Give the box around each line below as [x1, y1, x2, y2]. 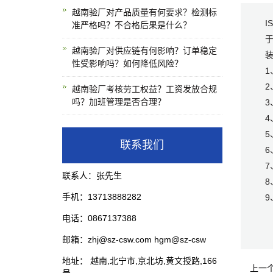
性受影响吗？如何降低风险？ [72, 58, 183, 68]
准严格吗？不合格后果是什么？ [72, 20, 191, 30]
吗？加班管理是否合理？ [72, 97, 166, 107]
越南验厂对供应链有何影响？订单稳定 [72, 46, 217, 55]
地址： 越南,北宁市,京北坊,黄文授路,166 [62, 256, 217, 266]
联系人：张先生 [62, 171, 122, 180]
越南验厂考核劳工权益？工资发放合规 [72, 84, 217, 94]
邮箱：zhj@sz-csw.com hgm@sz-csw [62, 235, 206, 244]
